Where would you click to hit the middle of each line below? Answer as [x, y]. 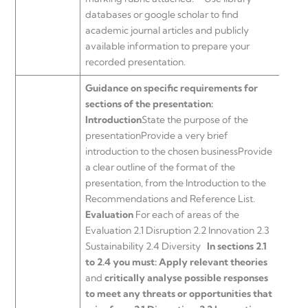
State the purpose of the [195, 120]
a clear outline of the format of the [160, 167]
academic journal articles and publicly [167, 31]
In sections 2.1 [237, 246]
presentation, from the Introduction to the [176, 183]
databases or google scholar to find [162, 15]
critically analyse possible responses [186, 278]
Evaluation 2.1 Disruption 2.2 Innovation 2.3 [177, 231]
